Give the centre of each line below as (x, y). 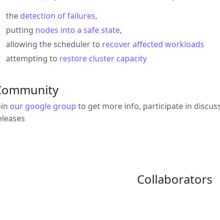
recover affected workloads (153, 44)
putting (21, 30)
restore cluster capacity (103, 58)
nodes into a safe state (78, 30)
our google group (43, 106)
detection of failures (58, 15)
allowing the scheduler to (54, 44)
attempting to (33, 58)
